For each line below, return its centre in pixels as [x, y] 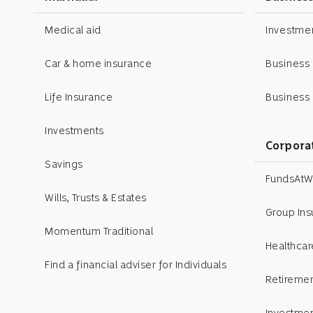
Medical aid [73, 30]
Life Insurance [79, 97]
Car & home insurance [98, 63]
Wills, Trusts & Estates [96, 197]
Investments [74, 130]
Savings [64, 164]
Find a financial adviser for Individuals [136, 264]
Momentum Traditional [99, 231]
